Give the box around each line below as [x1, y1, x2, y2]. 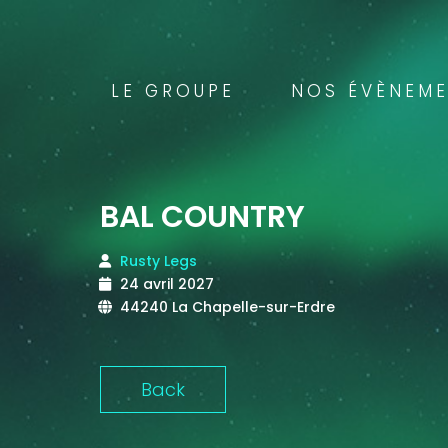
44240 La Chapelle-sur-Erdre [120, 297, 335, 318]
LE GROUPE [111, 79, 235, 104]
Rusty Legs [120, 251, 197, 272]
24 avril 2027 [120, 274, 214, 295]
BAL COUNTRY [100, 196, 305, 239]
